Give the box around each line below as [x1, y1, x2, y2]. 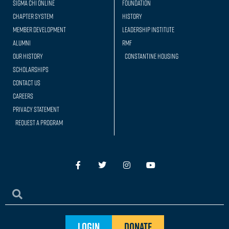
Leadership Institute [122, 25, 174, 34]
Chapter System [13, 12, 53, 21]
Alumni [13, 38, 31, 48]
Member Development [13, 25, 66, 34]
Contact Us [13, 78, 40, 87]
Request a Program [15, 118, 63, 127]
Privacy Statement [13, 105, 59, 114]
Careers [13, 91, 33, 101]
